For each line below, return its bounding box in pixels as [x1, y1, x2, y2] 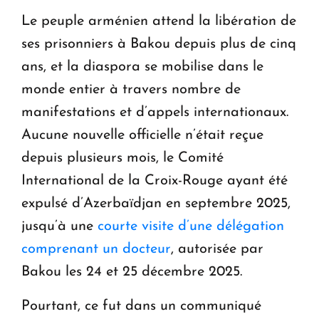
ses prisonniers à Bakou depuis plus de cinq [21, 36, 296, 51]
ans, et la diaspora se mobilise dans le [21, 59, 263, 74]
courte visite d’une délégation [98, 219, 284, 234]
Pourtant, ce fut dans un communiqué [21, 298, 261, 313]
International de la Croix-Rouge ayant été [21, 173, 288, 188]
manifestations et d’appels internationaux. [21, 105, 288, 120]
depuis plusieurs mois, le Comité [21, 150, 224, 165]
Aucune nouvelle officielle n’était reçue [21, 127, 263, 142]
